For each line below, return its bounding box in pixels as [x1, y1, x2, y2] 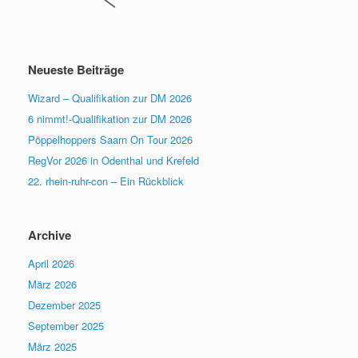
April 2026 [28, 255, 74, 271]
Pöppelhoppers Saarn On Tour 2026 [28, 131, 193, 147]
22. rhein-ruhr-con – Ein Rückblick [28, 173, 184, 189]
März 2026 [28, 276, 77, 292]
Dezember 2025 [28, 296, 101, 312]
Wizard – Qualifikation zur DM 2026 [28, 89, 192, 105]
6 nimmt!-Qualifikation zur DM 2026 [28, 110, 192, 126]
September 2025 [28, 317, 104, 333]
